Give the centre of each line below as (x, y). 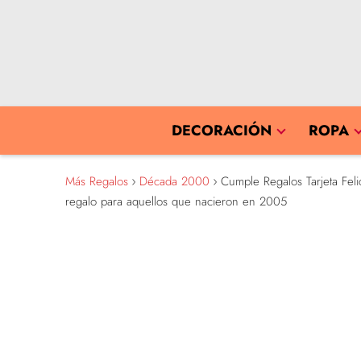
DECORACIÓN (222, 131)
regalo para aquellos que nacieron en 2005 (176, 201)
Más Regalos (96, 181)
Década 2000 (174, 181)
